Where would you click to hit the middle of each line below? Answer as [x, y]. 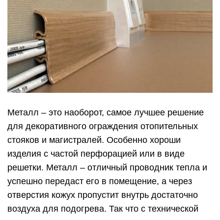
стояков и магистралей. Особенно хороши [94, 140]
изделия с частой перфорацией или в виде [96, 154]
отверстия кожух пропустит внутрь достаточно [103, 195]
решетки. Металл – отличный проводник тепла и [107, 168]
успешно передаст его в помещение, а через [100, 181]
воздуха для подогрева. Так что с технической [103, 209]
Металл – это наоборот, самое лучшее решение [106, 113]
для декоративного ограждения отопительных [103, 126]
